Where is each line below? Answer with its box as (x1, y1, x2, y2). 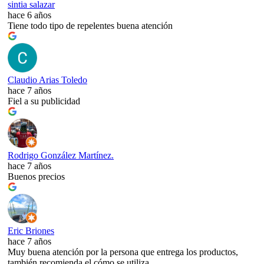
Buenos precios (8, 171, 65, 182)
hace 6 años (8, 10, 51, 21)
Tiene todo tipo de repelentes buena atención (8, 21, 173, 31)
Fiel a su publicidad (8, 96, 80, 107)
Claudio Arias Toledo (8, 75, 87, 85)
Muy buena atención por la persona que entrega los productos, (8, 247, 238, 258)
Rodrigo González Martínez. (8, 150, 114, 161)
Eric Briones (8, 226, 54, 236)
